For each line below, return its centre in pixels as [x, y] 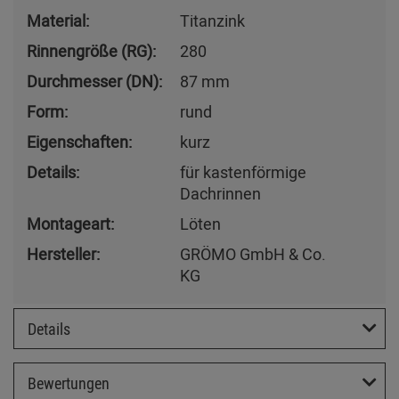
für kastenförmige [243, 172]
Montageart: [70, 224]
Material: [58, 21]
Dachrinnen [220, 194]
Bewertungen [69, 383]
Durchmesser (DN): [94, 81]
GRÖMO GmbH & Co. [253, 254]
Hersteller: [63, 254]
